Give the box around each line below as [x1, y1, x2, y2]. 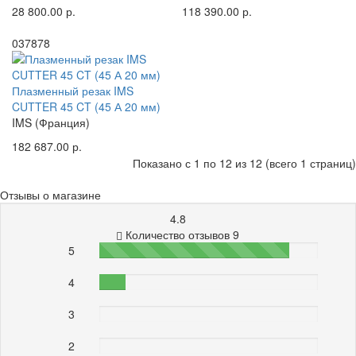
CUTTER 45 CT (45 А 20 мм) [12, 98, 161, 114]
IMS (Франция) [12, 114, 90, 130]
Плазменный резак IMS [12, 82, 133, 99]
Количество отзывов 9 [122, 226, 240, 242]
